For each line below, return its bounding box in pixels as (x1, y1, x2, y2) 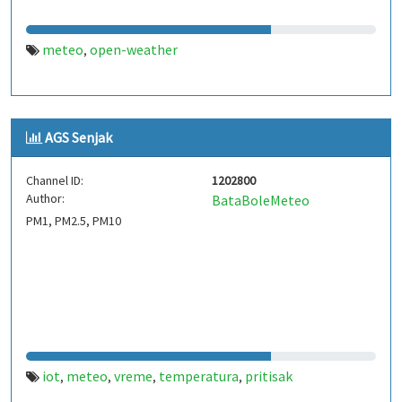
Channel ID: (26, 172, 83, 188)
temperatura (159, 367, 239, 385)
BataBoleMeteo (212, 191, 310, 209)
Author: (26, 190, 65, 206)
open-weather (90, 40, 178, 58)
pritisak (245, 367, 293, 385)
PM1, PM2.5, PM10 (26, 213, 121, 229)
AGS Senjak (45, 128, 112, 146)
